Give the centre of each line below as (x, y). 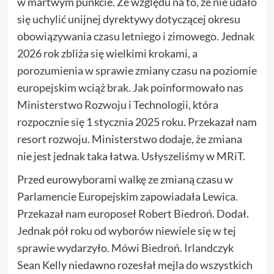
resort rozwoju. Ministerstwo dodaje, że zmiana (129, 139)
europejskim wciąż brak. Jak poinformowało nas (130, 87)
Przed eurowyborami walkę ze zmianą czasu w (125, 179)
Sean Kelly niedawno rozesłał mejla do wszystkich (135, 265)
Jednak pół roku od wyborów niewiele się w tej (126, 230)
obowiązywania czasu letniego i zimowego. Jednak (135, 36)
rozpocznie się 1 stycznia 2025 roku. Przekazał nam (137, 121)
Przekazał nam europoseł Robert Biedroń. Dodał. (133, 213)
